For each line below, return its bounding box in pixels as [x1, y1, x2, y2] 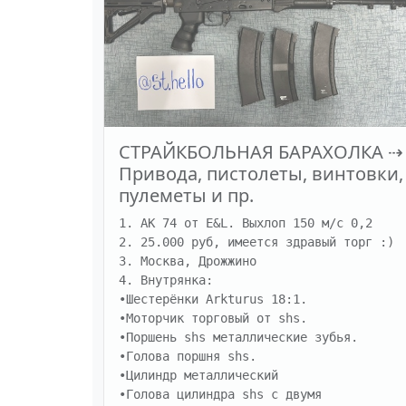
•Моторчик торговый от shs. [119, 311, 307, 326]
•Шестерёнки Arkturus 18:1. [119, 292, 307, 307]
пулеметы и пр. [119, 183, 254, 208]
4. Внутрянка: [119, 273, 213, 288]
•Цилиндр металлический [119, 368, 278, 383]
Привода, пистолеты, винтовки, [119, 161, 403, 187]
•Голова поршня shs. [119, 349, 256, 364]
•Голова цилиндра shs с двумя [119, 387, 322, 402]
